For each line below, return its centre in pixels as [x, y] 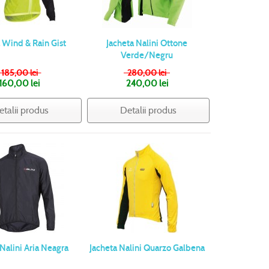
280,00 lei [147, 73]
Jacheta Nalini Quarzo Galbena [147, 248]
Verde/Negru [147, 56]
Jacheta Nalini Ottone [147, 44]
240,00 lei [147, 84]
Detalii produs [148, 110]
